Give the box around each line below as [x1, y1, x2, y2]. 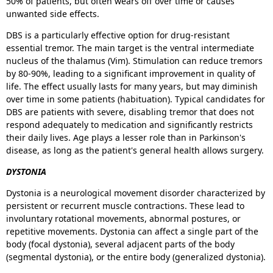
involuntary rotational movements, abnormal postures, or [6, 213, 241, 225]
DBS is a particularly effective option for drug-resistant [6, 29, 230, 41]
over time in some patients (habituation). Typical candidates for [6, 93, 265, 105]
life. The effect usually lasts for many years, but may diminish [6, 80, 258, 93]
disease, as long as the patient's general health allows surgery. [6, 144, 264, 157]
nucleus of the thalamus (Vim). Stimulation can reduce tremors [6, 55, 263, 67]
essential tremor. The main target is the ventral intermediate [6, 42, 254, 54]
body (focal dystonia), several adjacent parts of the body [6, 238, 235, 250]
